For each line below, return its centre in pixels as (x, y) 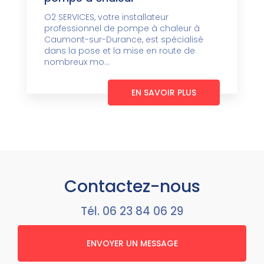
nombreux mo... (77, 62)
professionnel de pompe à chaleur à (122, 28)
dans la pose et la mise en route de (120, 50)
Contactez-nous (132, 186)
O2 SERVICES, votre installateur (106, 17)
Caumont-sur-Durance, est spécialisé (124, 39)
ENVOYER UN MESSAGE (132, 243)
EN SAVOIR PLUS (164, 92)
